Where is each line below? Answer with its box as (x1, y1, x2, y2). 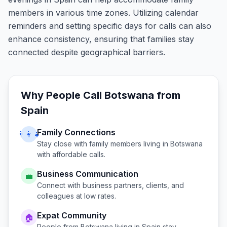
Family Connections (37, 127, 116, 137)
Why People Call (21, 89, 104, 101)
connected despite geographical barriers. (8, 47, 165, 57)
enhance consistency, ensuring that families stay (8, 34, 194, 44)
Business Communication (37, 169, 138, 179)
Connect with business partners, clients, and (37, 181, 184, 190)
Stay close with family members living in (37, 139, 170, 148)
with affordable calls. (37, 150, 105, 159)
